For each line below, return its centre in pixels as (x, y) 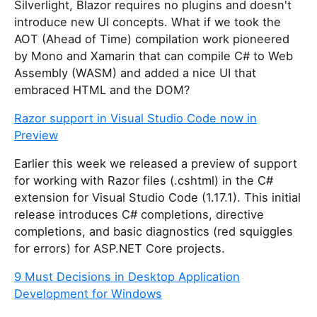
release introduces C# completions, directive (139, 215)
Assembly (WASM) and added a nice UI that (135, 73)
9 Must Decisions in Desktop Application (127, 277)
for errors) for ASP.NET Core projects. (120, 249)
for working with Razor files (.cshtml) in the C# (144, 181)
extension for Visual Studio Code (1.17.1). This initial (157, 198)
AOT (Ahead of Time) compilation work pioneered (152, 39)
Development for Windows (88, 294)
